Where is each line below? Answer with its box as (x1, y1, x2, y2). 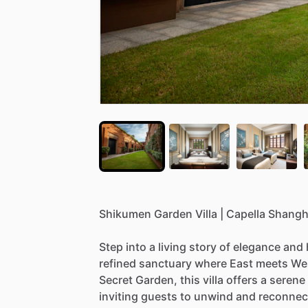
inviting (99, 289, 138, 303)
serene (269, 272, 305, 287)
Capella (226, 206, 265, 221)
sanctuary (139, 256, 192, 270)
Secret (99, 272, 133, 287)
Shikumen (99, 206, 151, 221)
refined (99, 256, 136, 270)
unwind (194, 289, 233, 303)
